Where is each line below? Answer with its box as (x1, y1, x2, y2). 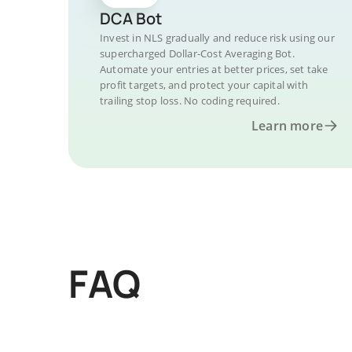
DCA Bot (100, 8, 162, 29)
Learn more (251, 117, 323, 134)
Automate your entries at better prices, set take (100, 62, 328, 76)
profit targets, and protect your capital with (100, 78, 308, 92)
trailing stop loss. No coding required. (100, 93, 280, 108)
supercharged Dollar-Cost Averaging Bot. (100, 46, 295, 60)
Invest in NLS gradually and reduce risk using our (100, 31, 335, 45)
